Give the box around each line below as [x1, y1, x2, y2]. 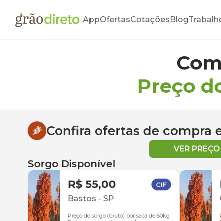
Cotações [130, 15, 170, 24]
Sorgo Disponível [28, 158, 115, 170]
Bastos [68, 194, 96, 203]
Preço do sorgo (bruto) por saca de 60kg [68, 212, 170, 219]
